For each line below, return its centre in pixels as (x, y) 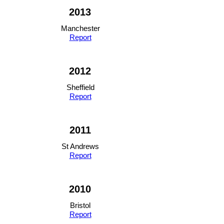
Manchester (80, 28)
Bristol (80, 205)
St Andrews (80, 146)
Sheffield (80, 87)
